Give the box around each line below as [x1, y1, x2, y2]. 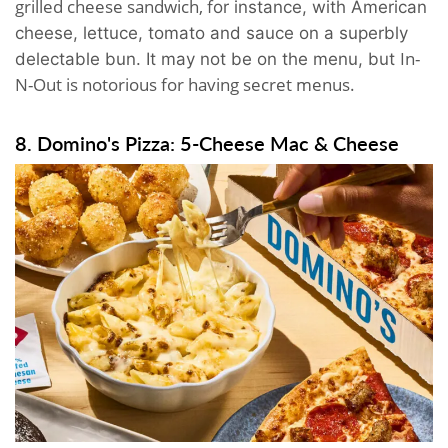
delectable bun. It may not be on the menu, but [15, 48, 400, 69]
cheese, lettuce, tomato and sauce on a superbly [15, 22, 408, 43]
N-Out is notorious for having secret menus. [15, 72, 359, 96]
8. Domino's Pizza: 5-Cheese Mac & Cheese [15, 128, 399, 157]
